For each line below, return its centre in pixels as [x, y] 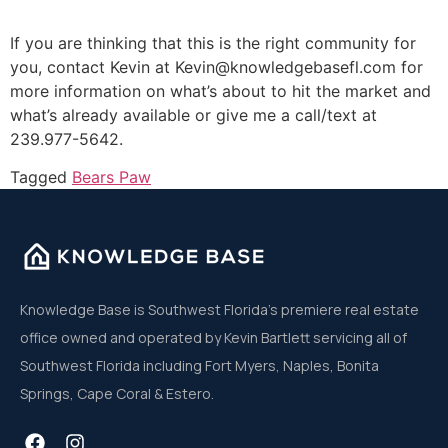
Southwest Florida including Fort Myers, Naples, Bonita [199, 366]
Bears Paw [111, 177]
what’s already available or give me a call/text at [193, 114]
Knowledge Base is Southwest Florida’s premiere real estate [219, 310]
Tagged [41, 177]
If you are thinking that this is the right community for [213, 42]
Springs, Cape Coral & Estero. [117, 394]
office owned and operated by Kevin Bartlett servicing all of [213, 338]
